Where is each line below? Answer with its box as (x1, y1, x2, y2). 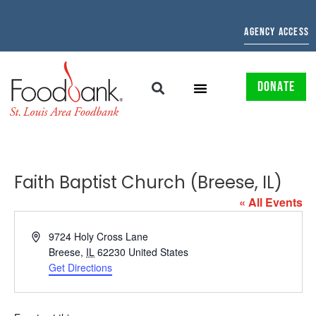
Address (30, 228, 68, 243)
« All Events (238, 193, 303, 210)
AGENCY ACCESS (244, 25, 309, 39)
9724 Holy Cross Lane (49, 229, 149, 243)
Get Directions (49, 260, 113, 274)
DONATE (257, 78, 295, 96)
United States (128, 244, 189, 259)
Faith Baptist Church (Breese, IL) (13, 170, 282, 194)
